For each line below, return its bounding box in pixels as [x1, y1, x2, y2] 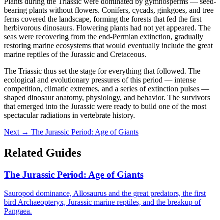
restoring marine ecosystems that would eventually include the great [4, 41, 213, 50]
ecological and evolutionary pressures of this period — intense [4, 75, 196, 84]
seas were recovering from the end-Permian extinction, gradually [4, 32, 203, 41]
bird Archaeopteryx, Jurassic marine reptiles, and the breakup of [4, 198, 201, 207]
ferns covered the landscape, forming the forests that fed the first [4, 14, 201, 23]
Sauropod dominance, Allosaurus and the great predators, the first [4, 189, 206, 198]
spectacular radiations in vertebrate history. [4, 110, 135, 119]
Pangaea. [4, 207, 32, 216]
